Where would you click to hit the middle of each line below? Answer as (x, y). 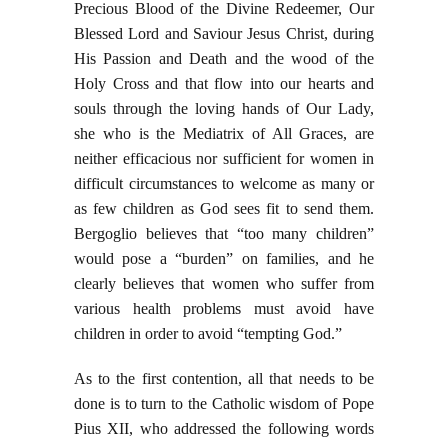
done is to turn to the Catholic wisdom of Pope (224, 404)
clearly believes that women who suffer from (224, 284)
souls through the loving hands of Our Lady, (224, 109)
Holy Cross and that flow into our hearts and (224, 84)
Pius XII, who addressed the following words (224, 429)
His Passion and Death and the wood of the (224, 59)
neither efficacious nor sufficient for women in (224, 159)
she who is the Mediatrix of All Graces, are (224, 134)
